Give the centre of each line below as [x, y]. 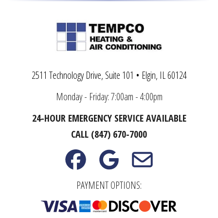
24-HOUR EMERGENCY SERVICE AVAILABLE [109, 118]
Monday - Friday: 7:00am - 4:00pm [109, 97]
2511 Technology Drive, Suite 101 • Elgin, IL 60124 [109, 75]
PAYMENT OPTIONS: [109, 185]
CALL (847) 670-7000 [109, 134]
